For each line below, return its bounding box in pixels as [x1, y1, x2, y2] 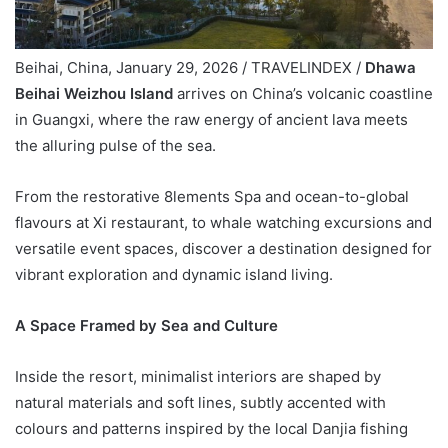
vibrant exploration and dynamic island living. [15, 265, 333, 285]
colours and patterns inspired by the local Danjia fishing [15, 419, 408, 439]
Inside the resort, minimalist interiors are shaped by [15, 367, 381, 387]
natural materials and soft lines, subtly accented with [15, 393, 386, 413]
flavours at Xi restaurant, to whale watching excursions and [15, 213, 432, 233]
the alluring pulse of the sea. [15, 136, 216, 156]
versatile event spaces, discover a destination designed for [15, 239, 432, 259]
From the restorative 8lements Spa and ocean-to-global [15, 187, 409, 207]
